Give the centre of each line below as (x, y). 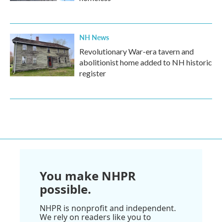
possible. (65, 189)
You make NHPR (88, 176)
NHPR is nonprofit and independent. (108, 208)
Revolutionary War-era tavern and (137, 51)
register (93, 73)
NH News (94, 37)
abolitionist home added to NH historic (146, 62)
